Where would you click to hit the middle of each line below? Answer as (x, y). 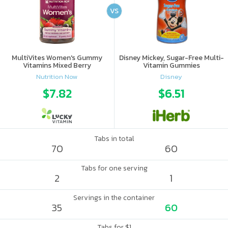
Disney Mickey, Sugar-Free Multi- (171, 58)
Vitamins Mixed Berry (57, 65)
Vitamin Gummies (171, 65)
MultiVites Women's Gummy (57, 58)
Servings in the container (114, 198)
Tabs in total (114, 139)
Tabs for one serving (114, 168)
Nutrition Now (57, 76)
